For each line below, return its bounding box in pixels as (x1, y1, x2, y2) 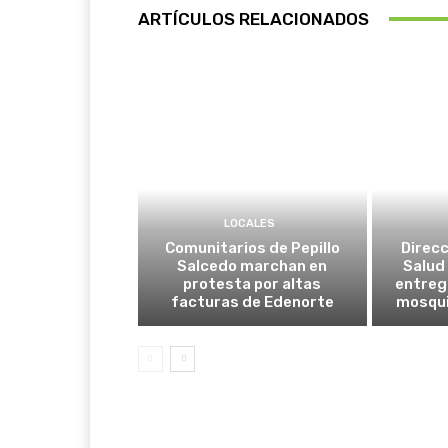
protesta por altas (183, 275, 322, 293)
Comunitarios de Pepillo (164, 239, 340, 257)
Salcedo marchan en (177, 257, 328, 275)
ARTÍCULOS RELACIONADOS (138, 8, 369, 29)
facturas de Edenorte (170, 293, 334, 311)
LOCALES (224, 217, 276, 230)
